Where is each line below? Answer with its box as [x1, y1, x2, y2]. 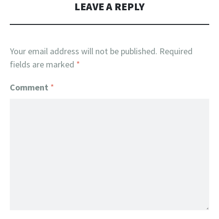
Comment [10, 82, 50, 93]
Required [159, 45, 193, 57]
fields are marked [10, 59, 76, 70]
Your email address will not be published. [10, 45, 157, 57]
